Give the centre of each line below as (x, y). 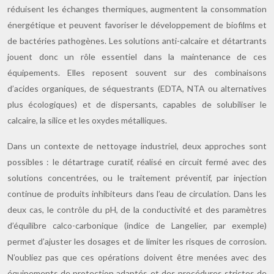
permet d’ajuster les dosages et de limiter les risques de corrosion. (137, 241)
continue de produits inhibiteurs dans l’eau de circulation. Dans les (137, 194)
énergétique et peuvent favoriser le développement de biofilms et (137, 25)
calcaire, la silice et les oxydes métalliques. (87, 120)
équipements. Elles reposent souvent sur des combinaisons (137, 72)
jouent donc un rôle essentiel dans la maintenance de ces (137, 57)
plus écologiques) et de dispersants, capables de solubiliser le (137, 104)
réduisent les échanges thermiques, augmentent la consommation (137, 9)
